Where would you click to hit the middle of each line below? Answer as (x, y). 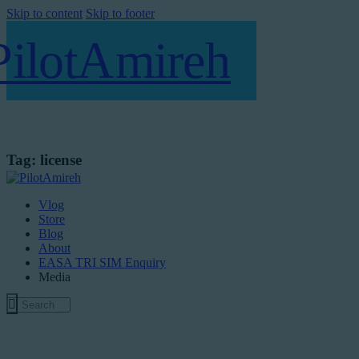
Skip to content (44, 13)
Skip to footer (120, 13)
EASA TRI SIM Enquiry (102, 262)
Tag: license (44, 160)
